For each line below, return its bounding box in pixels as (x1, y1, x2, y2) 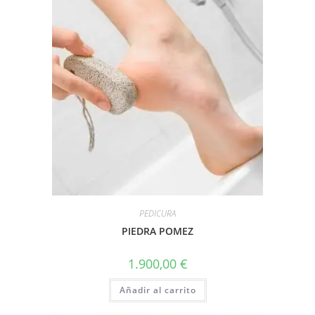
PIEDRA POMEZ (122, 224, 193, 238)
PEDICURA (139, 207, 176, 220)
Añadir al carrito (119, 284, 196, 297)
